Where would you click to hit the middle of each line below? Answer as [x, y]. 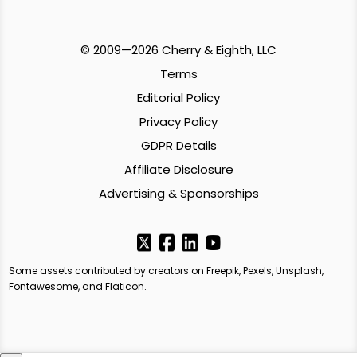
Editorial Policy [178, 97]
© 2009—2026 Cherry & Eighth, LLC [178, 49]
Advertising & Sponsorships [178, 193]
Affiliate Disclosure [178, 169]
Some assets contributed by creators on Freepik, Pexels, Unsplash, [167, 270]
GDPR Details [178, 145]
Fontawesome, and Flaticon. [78, 286]
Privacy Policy [178, 121]
